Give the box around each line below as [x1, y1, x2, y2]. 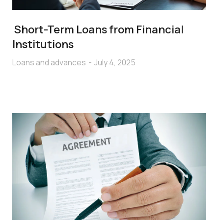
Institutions [12, 36, 74, 52]
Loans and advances [12, 56, 86, 68]
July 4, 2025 [94, 56, 136, 68]
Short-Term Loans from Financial [12, 22, 184, 37]
